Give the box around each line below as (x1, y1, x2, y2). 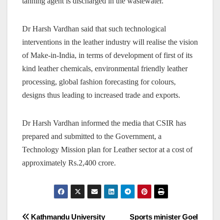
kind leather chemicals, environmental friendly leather (22, 64, 188, 73)
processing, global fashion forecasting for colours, (22, 78, 176, 86)
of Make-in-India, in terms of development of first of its (22, 51, 192, 60)
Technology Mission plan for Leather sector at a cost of (22, 145, 192, 154)
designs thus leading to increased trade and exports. (22, 91, 180, 100)
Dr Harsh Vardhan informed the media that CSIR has (22, 119, 186, 128)
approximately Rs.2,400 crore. (22, 159, 116, 167)
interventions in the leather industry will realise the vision (22, 38, 198, 47)
